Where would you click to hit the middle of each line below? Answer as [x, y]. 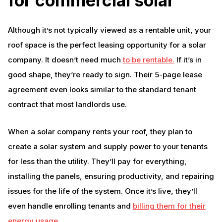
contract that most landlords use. [67, 104]
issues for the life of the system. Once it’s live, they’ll [102, 191]
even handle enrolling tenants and [70, 206]
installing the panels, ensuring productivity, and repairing [111, 176]
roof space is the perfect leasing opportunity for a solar [107, 45]
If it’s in [188, 60]
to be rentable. [148, 60]
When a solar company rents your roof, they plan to [100, 132]
